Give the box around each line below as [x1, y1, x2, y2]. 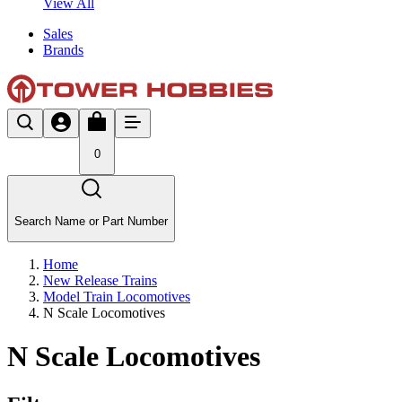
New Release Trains [43, 272, 157, 288]
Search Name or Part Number [14, 214, 168, 228]
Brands [43, 41, 83, 57]
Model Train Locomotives [43, 288, 190, 304]
